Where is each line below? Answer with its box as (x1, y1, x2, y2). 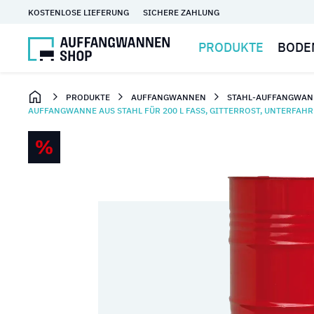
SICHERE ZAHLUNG (143, 6, 219, 18)
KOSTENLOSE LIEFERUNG (28, 6, 129, 18)
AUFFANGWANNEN (131, 91, 207, 102)
